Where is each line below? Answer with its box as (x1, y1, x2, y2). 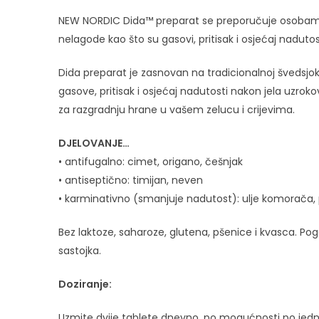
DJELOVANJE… (58, 135, 130, 150)
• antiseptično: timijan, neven (58, 172, 203, 187)
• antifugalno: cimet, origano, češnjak (58, 154, 243, 169)
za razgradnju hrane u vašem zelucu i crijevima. (58, 102, 295, 117)
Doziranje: (58, 276, 112, 291)
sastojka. (58, 243, 101, 258)
